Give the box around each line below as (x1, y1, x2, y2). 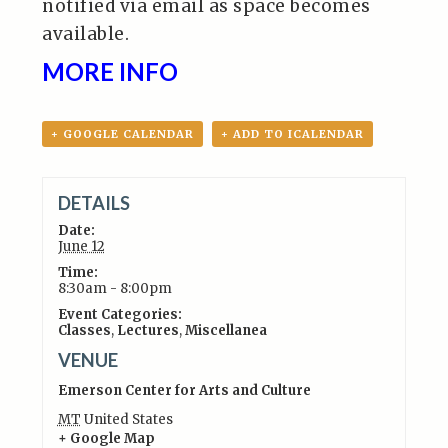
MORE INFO (42, 57, 179, 86)
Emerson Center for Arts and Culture (57, 381, 311, 399)
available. (42, 23, 130, 45)
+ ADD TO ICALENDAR (221, 127, 365, 141)
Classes (57, 321, 111, 339)
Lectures (116, 321, 179, 339)
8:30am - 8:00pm (57, 279, 172, 297)
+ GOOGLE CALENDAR (51, 127, 195, 141)
